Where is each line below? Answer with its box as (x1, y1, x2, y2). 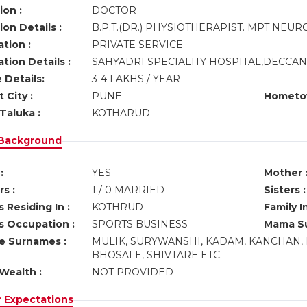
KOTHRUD (91, 201, 146, 213)
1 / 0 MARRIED (91, 184, 164, 196)
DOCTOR (91, 4, 139, 16)
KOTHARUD (91, 107, 153, 119)
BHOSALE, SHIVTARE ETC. (91, 249, 225, 261)
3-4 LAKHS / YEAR (91, 73, 183, 85)
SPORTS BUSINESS (91, 218, 191, 230)
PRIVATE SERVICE (91, 38, 186, 51)
